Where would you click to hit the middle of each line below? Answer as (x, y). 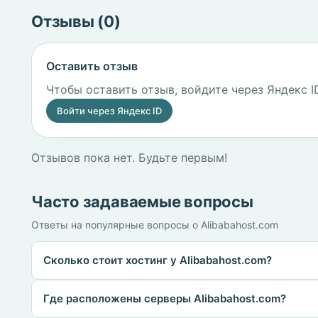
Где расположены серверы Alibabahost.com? (165, 298)
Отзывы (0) (76, 21)
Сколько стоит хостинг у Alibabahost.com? (158, 260)
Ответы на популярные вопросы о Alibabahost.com (155, 225)
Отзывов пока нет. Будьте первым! (129, 158)
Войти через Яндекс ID (109, 111)
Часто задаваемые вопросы (142, 202)
